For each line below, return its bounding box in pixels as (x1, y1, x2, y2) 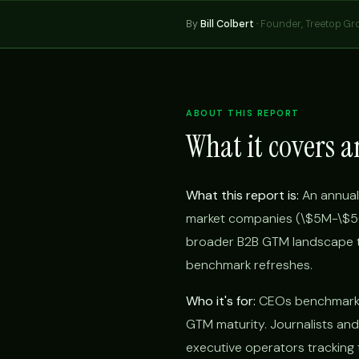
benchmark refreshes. (186, 256, 313, 273)
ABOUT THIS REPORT (186, 107, 300, 119)
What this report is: (186, 187, 299, 204)
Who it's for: (186, 292, 256, 309)
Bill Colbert (200, 18, 254, 30)
